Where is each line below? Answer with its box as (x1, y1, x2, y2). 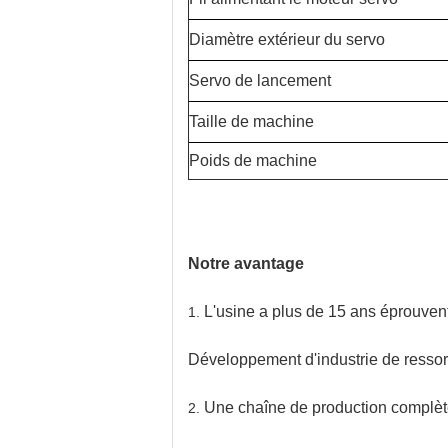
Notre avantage (188, 255, 304, 272)
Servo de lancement (189, 72, 331, 89)
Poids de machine (189, 152, 317, 169)
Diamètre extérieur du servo (189, 31, 385, 48)
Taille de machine (189, 113, 314, 130)
